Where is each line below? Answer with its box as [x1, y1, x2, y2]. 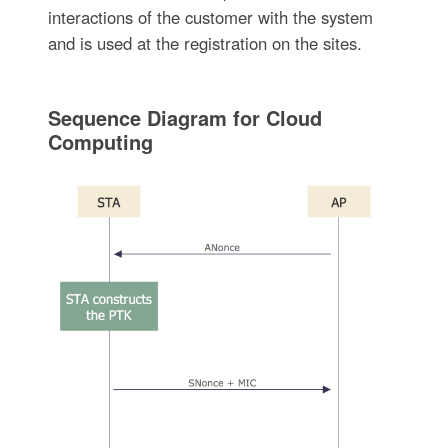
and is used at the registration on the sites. [47, 31, 362, 56]
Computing [47, 127, 153, 157]
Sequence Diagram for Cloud [47, 103, 322, 133]
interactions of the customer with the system [47, 5, 373, 30]
